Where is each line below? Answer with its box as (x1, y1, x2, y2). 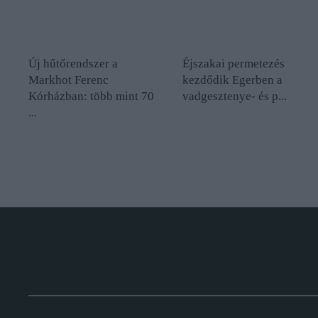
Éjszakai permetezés (182, 57, 285, 71)
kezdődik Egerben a (182, 73, 283, 87)
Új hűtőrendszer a (28, 57, 118, 71)
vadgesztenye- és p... (182, 89, 287, 104)
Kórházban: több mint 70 (28, 89, 154, 104)
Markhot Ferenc (28, 73, 109, 87)
